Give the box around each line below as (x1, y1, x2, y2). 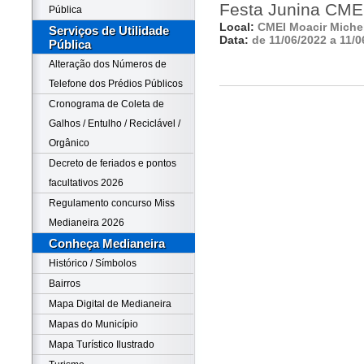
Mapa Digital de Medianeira (49, 298, 171, 310)
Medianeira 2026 (49, 217, 124, 228)
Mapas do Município (49, 318, 138, 330)
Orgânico (49, 137, 89, 149)
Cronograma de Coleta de (49, 98, 164, 110)
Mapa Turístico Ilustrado (49, 339, 154, 350)
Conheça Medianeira (49, 236, 165, 250)
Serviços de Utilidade (49, 24, 169, 37)
